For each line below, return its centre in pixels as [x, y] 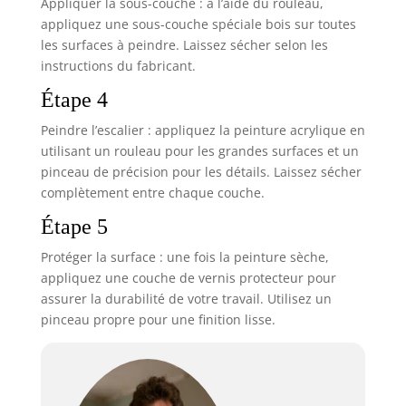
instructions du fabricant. [118, 66]
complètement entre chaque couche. [152, 193]
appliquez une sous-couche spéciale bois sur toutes [198, 24]
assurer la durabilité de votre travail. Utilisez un [186, 299]
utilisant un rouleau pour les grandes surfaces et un [199, 151]
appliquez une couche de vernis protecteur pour [188, 278]
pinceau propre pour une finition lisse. [158, 320]
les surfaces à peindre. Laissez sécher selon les [184, 45]
